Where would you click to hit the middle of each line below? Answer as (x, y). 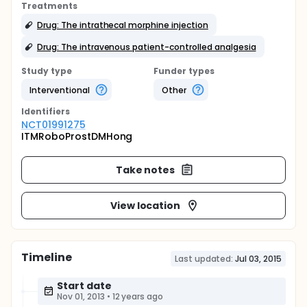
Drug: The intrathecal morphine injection (123, 25)
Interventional (60, 90)
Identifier (43, 111)
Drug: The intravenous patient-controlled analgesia (147, 47)
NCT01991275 (53, 125)
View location (145, 205)
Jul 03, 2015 (258, 259)
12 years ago (138, 296)
